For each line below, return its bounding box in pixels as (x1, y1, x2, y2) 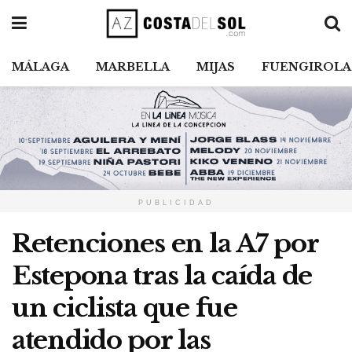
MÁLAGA (12, 60, 69, 74)
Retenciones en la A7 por (12, 228, 318, 260)
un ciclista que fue (12, 292, 237, 324)
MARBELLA (96, 60, 170, 74)
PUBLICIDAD (137, 199, 214, 207)
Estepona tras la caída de (12, 260, 312, 292)
